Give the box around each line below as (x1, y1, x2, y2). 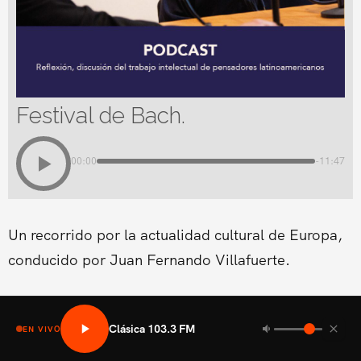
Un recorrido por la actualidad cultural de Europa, (7, 225, 342, 245)
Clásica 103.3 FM (109, 321, 197, 336)
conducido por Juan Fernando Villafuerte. (7, 250, 290, 270)
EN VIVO (23, 323, 61, 334)
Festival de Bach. (15, 102, 185, 129)
